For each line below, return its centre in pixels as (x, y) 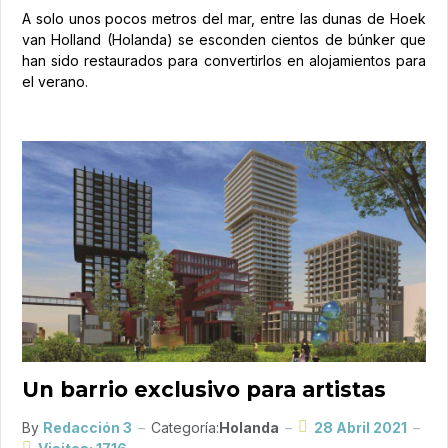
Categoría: (185, 427)
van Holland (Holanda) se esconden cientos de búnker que (224, 40)
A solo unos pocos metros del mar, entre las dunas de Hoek (224, 19)
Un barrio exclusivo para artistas (204, 389)
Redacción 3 (87, 427)
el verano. (55, 82)
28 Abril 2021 (360, 427)
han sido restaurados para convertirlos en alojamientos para (224, 61)
